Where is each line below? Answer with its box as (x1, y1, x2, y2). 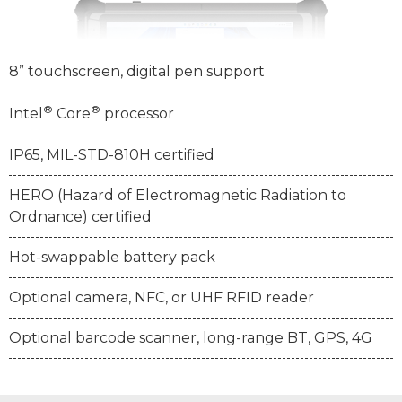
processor (100, 105, 174, 123)
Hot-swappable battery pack (9, 248, 215, 266)
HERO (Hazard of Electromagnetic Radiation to (9, 186, 346, 204)
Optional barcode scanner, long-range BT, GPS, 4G (9, 328, 372, 346)
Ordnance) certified (9, 207, 152, 225)
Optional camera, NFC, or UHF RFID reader (9, 288, 314, 306)
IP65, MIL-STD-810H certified (9, 145, 214, 163)
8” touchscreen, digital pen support (9, 63, 265, 81)
